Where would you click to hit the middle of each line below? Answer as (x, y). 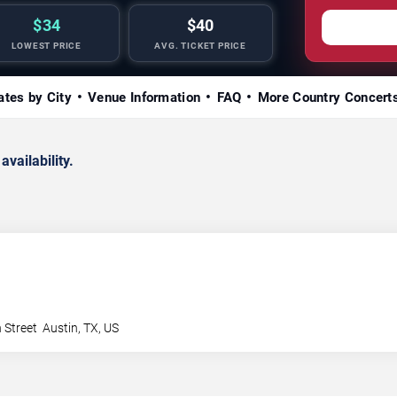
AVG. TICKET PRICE (201, 45)
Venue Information (144, 97)
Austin (61, 327)
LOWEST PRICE (47, 45)
